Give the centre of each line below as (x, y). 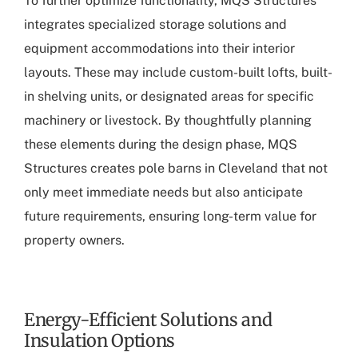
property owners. (74, 240)
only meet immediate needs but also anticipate (163, 192)
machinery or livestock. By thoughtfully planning (168, 120)
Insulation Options (100, 340)
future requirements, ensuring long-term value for (170, 216)
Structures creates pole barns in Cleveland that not (176, 168)
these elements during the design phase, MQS (161, 144)
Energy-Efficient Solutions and (148, 320)
